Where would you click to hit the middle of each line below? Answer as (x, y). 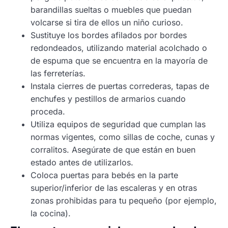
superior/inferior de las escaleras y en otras (114, 188)
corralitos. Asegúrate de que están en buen (113, 149)
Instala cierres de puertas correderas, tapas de (120, 86)
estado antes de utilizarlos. (82, 162)
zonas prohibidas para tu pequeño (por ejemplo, (124, 200)
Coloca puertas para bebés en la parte (104, 175)
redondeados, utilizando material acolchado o (119, 48)
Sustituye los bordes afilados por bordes (109, 35)
